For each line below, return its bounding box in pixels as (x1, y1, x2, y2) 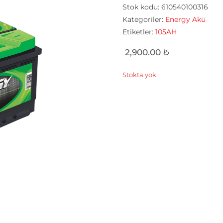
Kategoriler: (122, 15, 166, 24)
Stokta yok (122, 71, 157, 79)
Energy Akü (165, 15, 206, 24)
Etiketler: (122, 27, 156, 36)
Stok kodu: (122, 2, 162, 11)
